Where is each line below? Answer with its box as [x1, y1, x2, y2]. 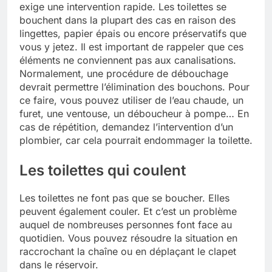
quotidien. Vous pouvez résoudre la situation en [19, 231, 237, 244]
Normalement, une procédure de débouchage [19, 67, 228, 80]
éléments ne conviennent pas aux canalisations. [19, 53, 236, 66]
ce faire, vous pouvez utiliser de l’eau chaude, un [19, 93, 243, 106]
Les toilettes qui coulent [19, 161, 186, 179]
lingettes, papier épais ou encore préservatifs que [19, 27, 246, 39]
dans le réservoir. [19, 258, 98, 271]
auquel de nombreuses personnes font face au [19, 218, 232, 231]
